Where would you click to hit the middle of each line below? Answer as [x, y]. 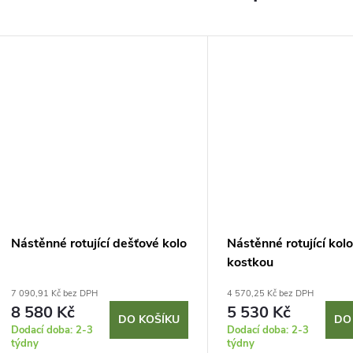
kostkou [250, 263]
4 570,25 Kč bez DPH [270, 294]
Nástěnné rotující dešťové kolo [99, 244]
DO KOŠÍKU [149, 320]
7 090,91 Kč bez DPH [54, 294]
